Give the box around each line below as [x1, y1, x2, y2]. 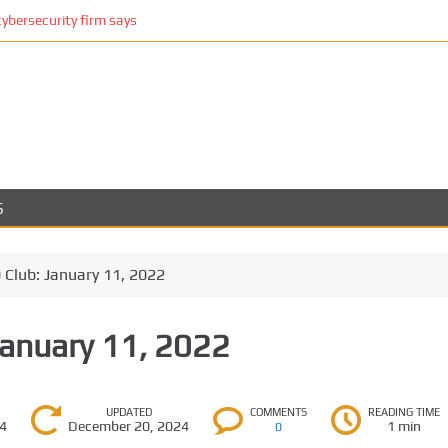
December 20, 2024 [68, 417, 190, 434]
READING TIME [368, 405, 441, 418]
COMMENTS [250, 405, 308, 418]
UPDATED [105, 405, 152, 418]
